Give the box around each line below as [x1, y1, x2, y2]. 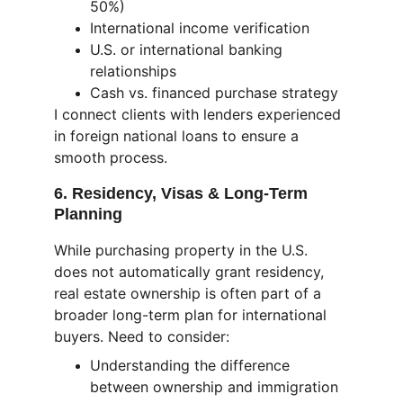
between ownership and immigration [90, 378, 343, 396]
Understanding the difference [90, 356, 294, 374]
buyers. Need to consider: [54, 327, 229, 345]
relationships [90, 62, 176, 80]
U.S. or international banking [90, 40, 287, 58]
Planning [54, 205, 122, 223]
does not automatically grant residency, [54, 263, 328, 281]
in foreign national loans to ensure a [54, 127, 303, 145]
